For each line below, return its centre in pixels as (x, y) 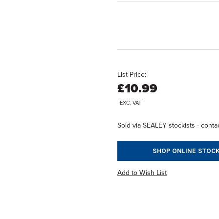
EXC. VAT (131, 103)
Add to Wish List (142, 173)
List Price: (132, 75)
